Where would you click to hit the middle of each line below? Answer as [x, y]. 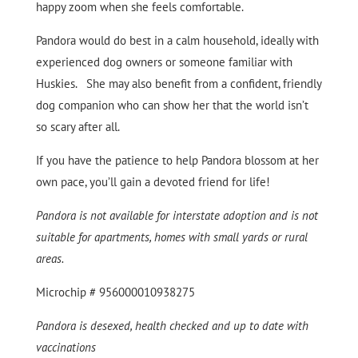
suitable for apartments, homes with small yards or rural [171, 237]
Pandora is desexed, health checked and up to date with [172, 326]
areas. [50, 259]
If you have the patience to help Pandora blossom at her [177, 161]
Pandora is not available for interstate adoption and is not [177, 216]
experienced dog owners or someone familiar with [164, 62]
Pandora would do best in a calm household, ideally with [177, 41]
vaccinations [66, 348]
